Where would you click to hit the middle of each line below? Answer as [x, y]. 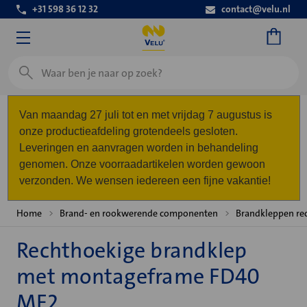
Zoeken [26, 64]
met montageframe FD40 [138, 277]
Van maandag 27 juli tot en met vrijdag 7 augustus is [145, 115]
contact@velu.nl [256, 9]
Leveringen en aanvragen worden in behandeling [138, 148]
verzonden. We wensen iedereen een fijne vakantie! [145, 181]
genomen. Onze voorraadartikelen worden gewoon [142, 164]
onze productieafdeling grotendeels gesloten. [128, 131]
